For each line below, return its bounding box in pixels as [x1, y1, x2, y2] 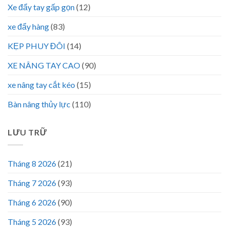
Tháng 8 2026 [8, 158, 56, 168]
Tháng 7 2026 [8, 177, 56, 188]
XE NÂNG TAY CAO [8, 60, 80, 71]
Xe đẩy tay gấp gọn [8, 2, 75, 12]
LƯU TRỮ [8, 127, 47, 138]
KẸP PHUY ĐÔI [8, 41, 65, 51]
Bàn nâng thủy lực [8, 99, 71, 109]
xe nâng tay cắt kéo [8, 80, 75, 90]
